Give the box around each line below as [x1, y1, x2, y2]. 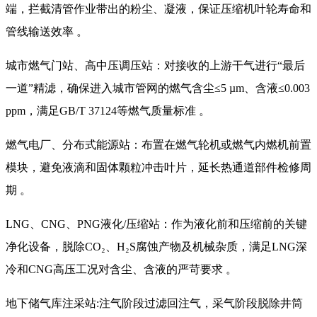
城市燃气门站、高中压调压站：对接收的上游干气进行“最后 [6, 59, 305, 72]
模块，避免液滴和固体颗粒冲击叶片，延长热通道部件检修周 [6, 161, 311, 174]
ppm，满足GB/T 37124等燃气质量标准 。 [6, 105, 210, 117]
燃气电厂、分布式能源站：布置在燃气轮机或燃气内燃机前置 [6, 139, 311, 151]
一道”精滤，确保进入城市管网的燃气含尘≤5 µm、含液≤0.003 [6, 82, 310, 95]
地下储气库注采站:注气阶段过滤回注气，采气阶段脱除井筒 [6, 297, 303, 310]
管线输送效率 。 [6, 25, 88, 38]
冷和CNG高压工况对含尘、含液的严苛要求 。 [6, 263, 237, 276]
